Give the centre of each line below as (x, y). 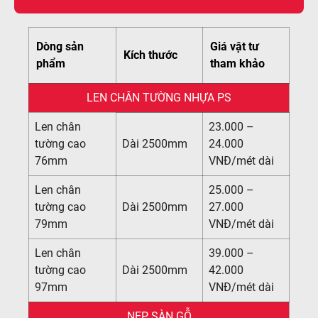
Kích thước (152, 55)
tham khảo (237, 64)
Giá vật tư (235, 46)
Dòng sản (60, 46)
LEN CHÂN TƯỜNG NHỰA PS (159, 98)
